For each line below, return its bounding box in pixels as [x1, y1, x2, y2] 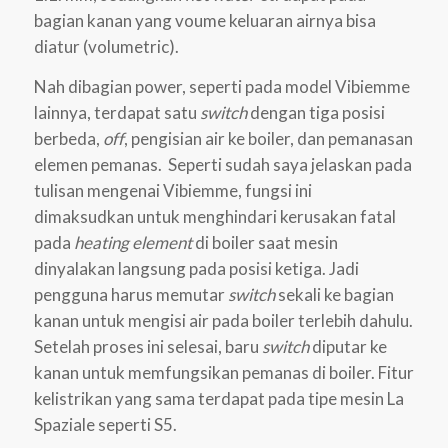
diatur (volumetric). [33, 35, 179, 57]
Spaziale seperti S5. [33, 414, 177, 436]
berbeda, [33, 128, 103, 150]
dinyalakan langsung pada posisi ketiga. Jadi [33, 258, 359, 280]
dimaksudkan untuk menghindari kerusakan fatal [33, 206, 396, 228]
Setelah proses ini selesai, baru [33, 336, 262, 358]
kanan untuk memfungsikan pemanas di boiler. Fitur [33, 362, 414, 384]
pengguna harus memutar [33, 284, 228, 306]
